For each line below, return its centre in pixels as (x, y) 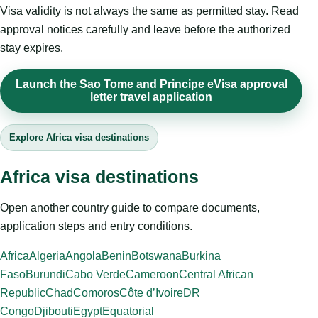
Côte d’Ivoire (151, 293)
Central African (216, 275)
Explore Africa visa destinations (79, 138)
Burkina (201, 256)
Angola (83, 256)
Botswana (157, 256)
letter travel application (151, 97)
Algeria (47, 256)
